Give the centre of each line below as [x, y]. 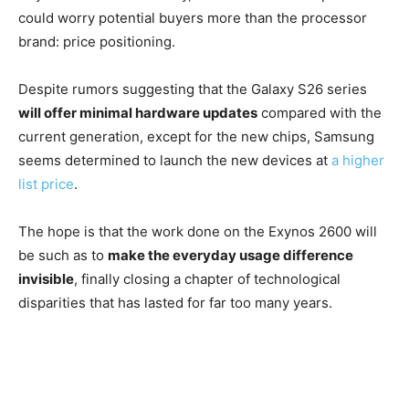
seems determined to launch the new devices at [175, 161]
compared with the [320, 113]
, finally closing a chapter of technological [207, 279]
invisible [46, 279]
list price [46, 184]
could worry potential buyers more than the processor [193, 18]
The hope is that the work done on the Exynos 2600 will [198, 232]
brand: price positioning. [97, 42]
